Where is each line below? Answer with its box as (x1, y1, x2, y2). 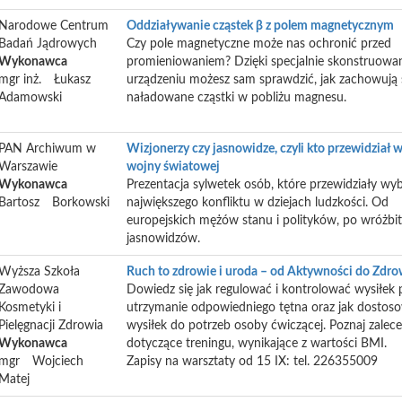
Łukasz (54, 74, 91, 86)
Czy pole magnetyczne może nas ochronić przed (127, 38, 391, 50)
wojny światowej (127, 161, 220, 173)
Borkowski (52, 197, 109, 209)
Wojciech (32, 355, 83, 368)
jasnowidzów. (127, 232, 200, 245)
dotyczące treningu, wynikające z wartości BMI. (127, 337, 387, 350)
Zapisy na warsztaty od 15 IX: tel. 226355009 (127, 355, 378, 368)
